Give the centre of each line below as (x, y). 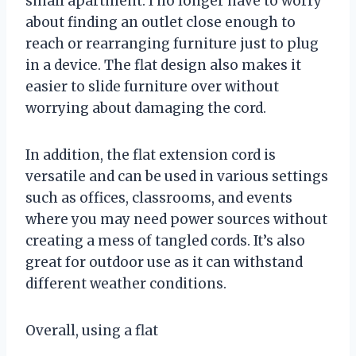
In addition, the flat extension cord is (151, 155)
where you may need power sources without (176, 219)
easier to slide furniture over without (152, 86)
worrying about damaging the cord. (146, 108)
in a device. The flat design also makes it (163, 65)
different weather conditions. (126, 283)
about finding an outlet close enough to (161, 22)
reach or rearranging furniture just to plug (172, 43)
